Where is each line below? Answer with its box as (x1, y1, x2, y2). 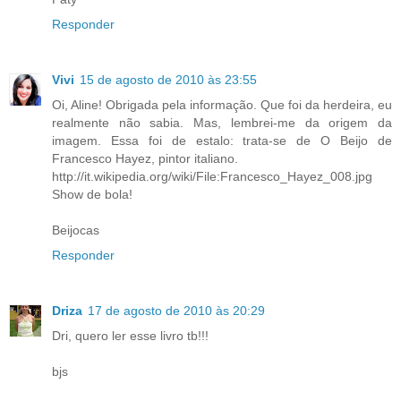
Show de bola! (52, 187, 132, 202)
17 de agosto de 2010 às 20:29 (88, 303, 265, 319)
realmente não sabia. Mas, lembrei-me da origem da (52, 115, 392, 131)
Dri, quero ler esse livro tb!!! (52, 328, 209, 344)
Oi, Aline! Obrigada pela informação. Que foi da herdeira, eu (52, 98, 392, 113)
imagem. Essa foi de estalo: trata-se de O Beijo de (52, 133, 392, 149)
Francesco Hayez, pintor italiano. (52, 151, 238, 166)
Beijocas (52, 223, 99, 238)
